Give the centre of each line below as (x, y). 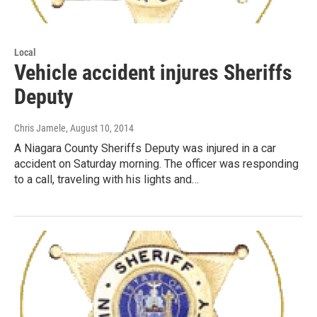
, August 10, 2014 (100, 128)
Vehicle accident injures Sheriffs (153, 73)
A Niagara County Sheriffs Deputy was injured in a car (145, 149)
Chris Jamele (40, 128)
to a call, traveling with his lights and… (106, 180)
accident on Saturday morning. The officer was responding (156, 164)
